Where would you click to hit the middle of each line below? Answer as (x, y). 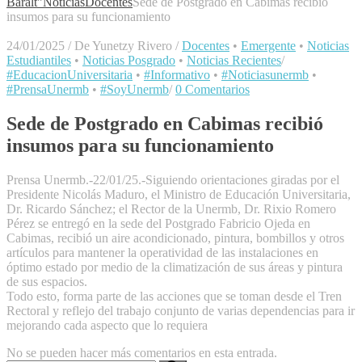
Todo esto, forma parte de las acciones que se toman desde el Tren (174, 297)
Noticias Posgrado (129, 61)
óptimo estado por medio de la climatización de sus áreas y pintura (175, 267)
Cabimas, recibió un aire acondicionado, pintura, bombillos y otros (175, 238)
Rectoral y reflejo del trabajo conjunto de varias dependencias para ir (181, 311)
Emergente (268, 46)
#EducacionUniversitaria (69, 75)
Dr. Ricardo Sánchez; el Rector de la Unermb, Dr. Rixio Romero (171, 209)
